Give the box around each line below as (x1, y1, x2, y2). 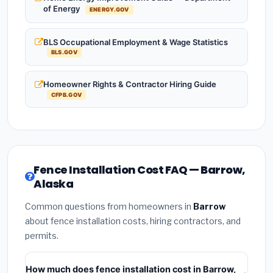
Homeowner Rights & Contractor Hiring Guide (43, 79, 216, 90)
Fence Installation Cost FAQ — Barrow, (34, 162, 246, 178)
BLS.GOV (51, 49, 77, 56)
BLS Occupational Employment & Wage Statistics (43, 37, 228, 47)
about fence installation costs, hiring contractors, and (25, 216, 241, 227)
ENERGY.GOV (89, 6, 129, 13)
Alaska (34, 176, 74, 192)
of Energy (43, 4, 82, 14)
